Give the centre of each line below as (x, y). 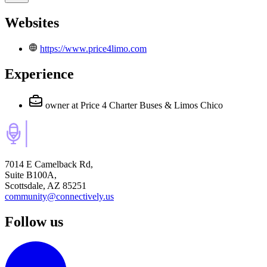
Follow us (34, 221)
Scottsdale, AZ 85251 (46, 185)
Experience (39, 74)
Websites (32, 22)
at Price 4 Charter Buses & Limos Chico (147, 105)
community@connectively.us (59, 196)
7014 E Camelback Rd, (49, 164)
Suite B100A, (31, 175)
